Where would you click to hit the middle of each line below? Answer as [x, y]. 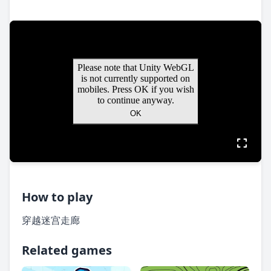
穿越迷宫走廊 [51, 220]
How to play [57, 197]
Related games [67, 250]
